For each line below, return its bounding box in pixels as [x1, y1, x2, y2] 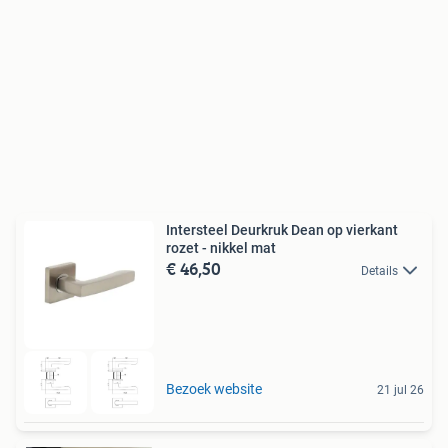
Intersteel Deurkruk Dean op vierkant [166, 221, 398, 238]
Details [361, 263, 398, 278]
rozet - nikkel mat [166, 239, 276, 256]
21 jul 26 [377, 383, 424, 398]
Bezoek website [166, 381, 262, 398]
